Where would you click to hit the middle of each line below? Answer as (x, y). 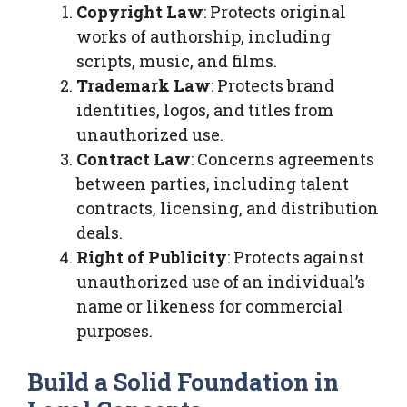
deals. (99, 232)
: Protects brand (273, 85)
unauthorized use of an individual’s (221, 281)
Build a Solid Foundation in (183, 381)
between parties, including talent (213, 183)
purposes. (114, 330)
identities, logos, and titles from (205, 109)
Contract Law (134, 159)
